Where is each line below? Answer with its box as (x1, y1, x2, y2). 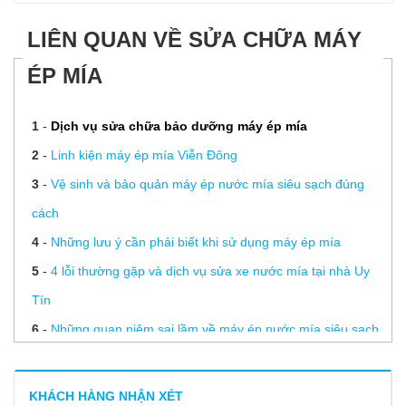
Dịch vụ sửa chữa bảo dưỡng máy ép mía (50, 119, 307, 134)
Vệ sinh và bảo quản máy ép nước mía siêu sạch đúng (50, 177, 364, 192)
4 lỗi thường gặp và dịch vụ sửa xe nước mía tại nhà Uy (50, 264, 370, 279)
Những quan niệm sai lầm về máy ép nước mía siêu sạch (50, 322, 379, 337)
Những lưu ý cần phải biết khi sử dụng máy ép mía (50, 235, 341, 250)
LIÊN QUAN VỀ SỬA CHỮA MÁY (26, 27, 362, 53)
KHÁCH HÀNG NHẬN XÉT (29, 388, 183, 403)
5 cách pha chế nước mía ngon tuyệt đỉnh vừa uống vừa (50, 351, 373, 366)
